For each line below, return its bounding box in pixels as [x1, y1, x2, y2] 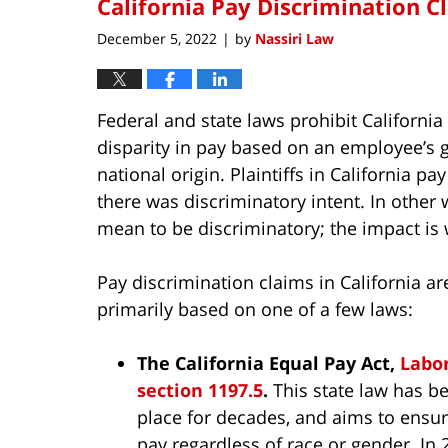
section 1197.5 [137, 377, 263, 402]
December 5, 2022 [97, 28, 217, 48]
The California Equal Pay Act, [137, 350, 400, 375]
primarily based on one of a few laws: [97, 296, 413, 321]
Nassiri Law [255, 28, 334, 48]
